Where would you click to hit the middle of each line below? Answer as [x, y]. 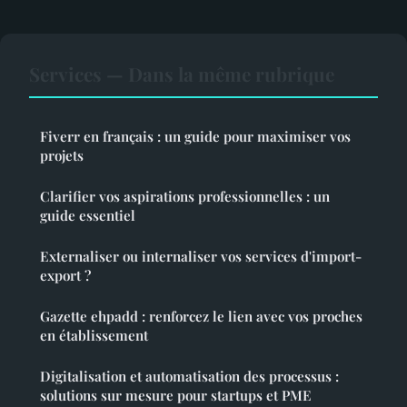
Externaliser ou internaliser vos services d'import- [201, 257]
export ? [65, 276]
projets [62, 156]
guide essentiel [88, 216]
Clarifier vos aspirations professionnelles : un [185, 197]
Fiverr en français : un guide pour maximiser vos [195, 137]
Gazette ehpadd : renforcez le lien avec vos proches [201, 317]
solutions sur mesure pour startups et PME [176, 396]
